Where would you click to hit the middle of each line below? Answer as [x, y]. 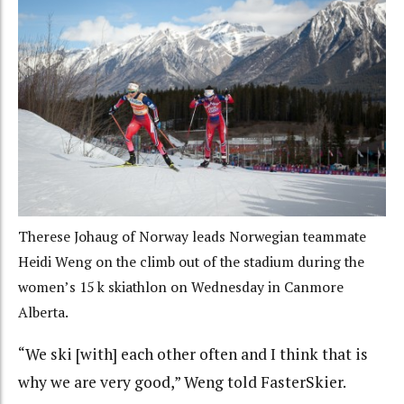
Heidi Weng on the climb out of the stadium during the [191, 262]
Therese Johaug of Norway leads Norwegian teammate [192, 236]
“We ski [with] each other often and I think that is [193, 353]
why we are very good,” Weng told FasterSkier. [182, 381]
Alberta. [43, 312]
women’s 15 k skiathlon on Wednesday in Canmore [181, 287]
